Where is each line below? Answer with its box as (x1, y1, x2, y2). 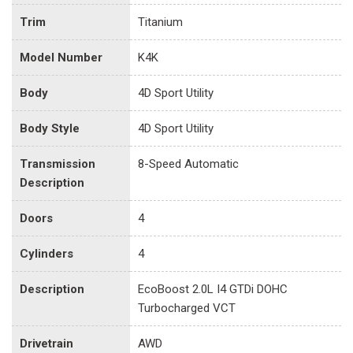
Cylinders (20, 246, 73, 261)
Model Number (20, 50, 102, 65)
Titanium (138, 14, 183, 29)
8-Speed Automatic (138, 156, 239, 171)
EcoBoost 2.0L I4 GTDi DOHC (138, 281, 288, 296)
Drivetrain (20, 336, 73, 351)
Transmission (20, 156, 95, 171)
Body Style (20, 121, 80, 136)
